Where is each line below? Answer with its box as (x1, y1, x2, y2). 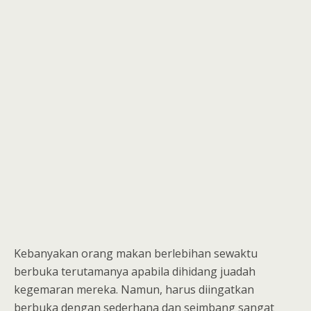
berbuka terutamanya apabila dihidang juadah (14, 264, 255, 279)
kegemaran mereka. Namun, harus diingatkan (14, 282, 254, 297)
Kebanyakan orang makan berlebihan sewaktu (14, 246, 258, 261)
